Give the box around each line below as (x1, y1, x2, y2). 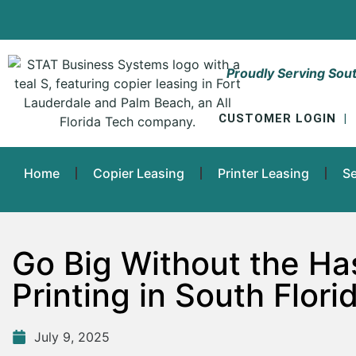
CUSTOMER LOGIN (219, 111, 337, 126)
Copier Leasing (93, 164, 184, 181)
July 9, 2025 (34, 328, 110, 345)
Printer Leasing (218, 164, 309, 181)
